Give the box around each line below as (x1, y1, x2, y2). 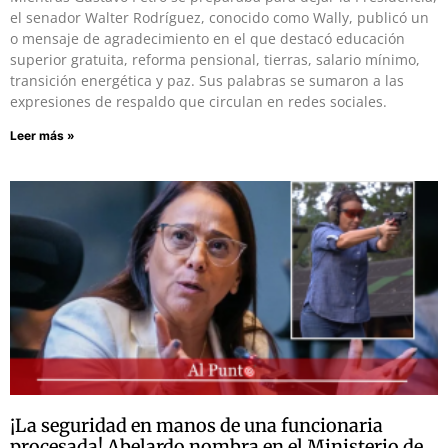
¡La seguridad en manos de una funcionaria (10, 413, 383, 437)
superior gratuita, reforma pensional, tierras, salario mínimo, (10, 49, 420, 69)
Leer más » (10, 127, 75, 143)
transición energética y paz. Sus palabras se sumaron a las (10, 70, 404, 90)
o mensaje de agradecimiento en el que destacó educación (10, 28, 405, 48)
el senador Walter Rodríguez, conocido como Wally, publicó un (10, 7, 429, 27)
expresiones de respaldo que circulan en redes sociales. (10, 91, 387, 111)
